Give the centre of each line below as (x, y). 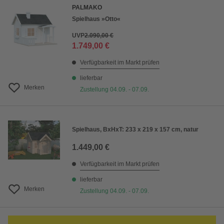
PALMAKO (87, 7)
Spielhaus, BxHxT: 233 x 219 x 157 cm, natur (135, 129)
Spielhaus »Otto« (96, 19)
